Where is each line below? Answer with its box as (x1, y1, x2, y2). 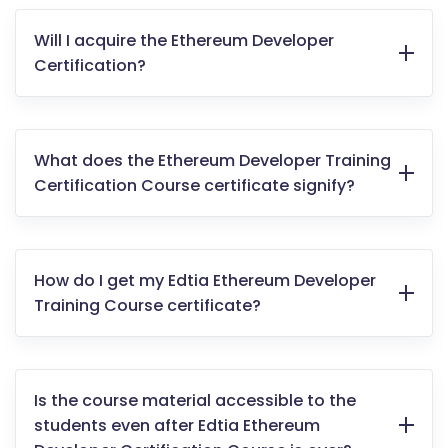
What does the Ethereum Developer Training (34, 148, 391, 172)
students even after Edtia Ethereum (34, 413, 320, 437)
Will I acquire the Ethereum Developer (34, 28, 334, 52)
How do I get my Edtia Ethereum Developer (34, 268, 376, 292)
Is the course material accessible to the (34, 388, 356, 412)
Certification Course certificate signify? (34, 173, 355, 197)
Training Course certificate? (34, 293, 261, 317)
